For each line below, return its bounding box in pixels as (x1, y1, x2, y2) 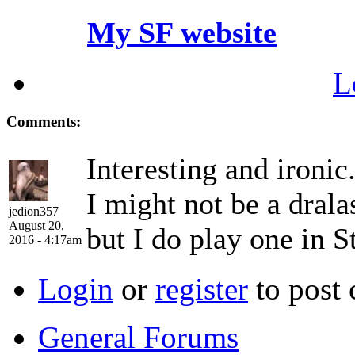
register (155, 271, 248, 306)
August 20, (9, 218, 64, 232)
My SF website (87, 15, 277, 49)
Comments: (6, 113, 81, 130)
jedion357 (9, 204, 59, 218)
